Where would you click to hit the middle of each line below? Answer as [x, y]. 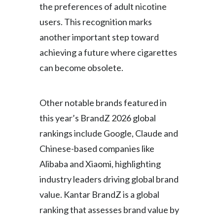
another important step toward [99, 37]
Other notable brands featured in [103, 103]
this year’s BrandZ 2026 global [98, 118]
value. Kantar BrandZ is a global [99, 194]
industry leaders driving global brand [109, 179]
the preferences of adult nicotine [103, 6]
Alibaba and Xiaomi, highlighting [100, 164]
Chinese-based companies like [97, 148]
